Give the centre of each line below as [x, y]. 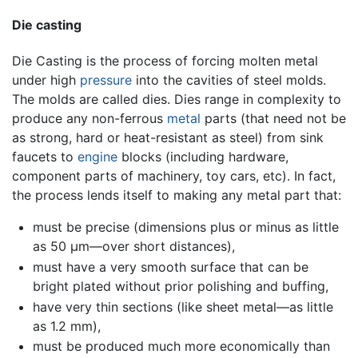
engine [97, 157]
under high [46, 80]
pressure [106, 80]
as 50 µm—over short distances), [133, 247]
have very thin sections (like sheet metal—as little [183, 306]
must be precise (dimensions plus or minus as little [185, 227]
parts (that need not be [273, 119]
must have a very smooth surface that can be [170, 267]
